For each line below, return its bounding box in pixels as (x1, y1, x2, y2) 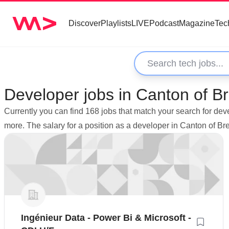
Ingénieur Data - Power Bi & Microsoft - (21, 212, 191, 223)
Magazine (179, 19, 215, 28)
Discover (68, 19, 101, 28)
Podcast (149, 19, 179, 28)
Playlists (101, 19, 131, 28)
